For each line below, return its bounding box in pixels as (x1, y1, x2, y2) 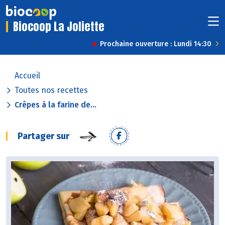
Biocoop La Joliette (13, 18, 104, 35)
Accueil (15, 71, 40, 81)
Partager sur (18, 131, 69, 142)
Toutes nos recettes (15, 85, 88, 95)
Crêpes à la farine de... (15, 100, 96, 110)
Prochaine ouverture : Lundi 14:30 (100, 40, 211, 49)
